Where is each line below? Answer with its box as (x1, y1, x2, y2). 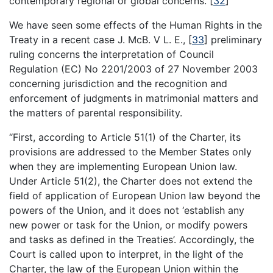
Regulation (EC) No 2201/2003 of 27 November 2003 (9, 63, 258, 76)
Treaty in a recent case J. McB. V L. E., (9, 34, 188, 46)
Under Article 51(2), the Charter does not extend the (9, 175, 252, 188)
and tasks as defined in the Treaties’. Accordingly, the (9, 233, 254, 246)
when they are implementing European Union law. (9, 160, 237, 173)
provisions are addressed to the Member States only (9, 146, 252, 158)
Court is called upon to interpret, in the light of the (9, 248, 243, 261)
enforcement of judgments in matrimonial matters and (9, 92, 258, 105)
